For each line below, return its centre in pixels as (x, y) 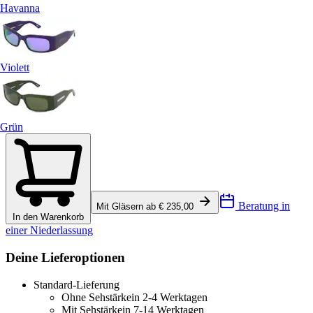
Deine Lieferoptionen (65, 257)
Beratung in (263, 206)
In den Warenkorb (48, 217)
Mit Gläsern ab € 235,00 (146, 207)
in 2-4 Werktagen (169, 297)
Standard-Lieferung (77, 284)
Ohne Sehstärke (96, 297)
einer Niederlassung (49, 231)
